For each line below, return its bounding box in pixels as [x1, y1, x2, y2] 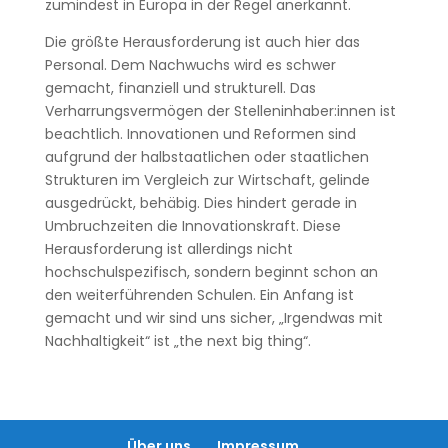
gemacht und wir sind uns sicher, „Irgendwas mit [44, 308, 383, 328]
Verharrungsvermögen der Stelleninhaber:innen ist [44, 101, 396, 121]
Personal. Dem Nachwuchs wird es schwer [44, 55, 336, 75]
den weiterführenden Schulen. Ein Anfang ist [44, 285, 354, 305]
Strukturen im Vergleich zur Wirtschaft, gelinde [44, 170, 370, 190]
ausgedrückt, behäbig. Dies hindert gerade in [44, 193, 357, 213]
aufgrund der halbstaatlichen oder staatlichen [44, 147, 369, 167]
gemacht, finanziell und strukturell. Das [44, 78, 316, 98]
